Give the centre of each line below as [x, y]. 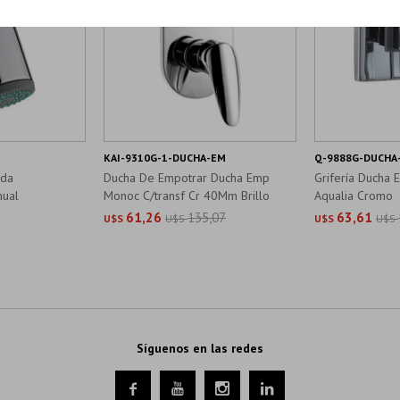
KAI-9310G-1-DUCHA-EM [165, 158]
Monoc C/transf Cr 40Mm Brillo [187, 196]
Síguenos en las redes [200, 348]
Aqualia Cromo [354, 196]
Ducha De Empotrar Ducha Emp [187, 178]
